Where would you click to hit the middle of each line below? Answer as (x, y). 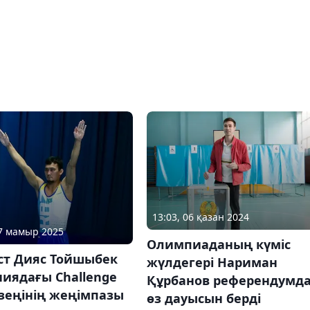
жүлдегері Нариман (212, 262)
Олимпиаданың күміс (218, 244)
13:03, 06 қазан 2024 (200, 217)
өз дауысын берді (203, 298)
